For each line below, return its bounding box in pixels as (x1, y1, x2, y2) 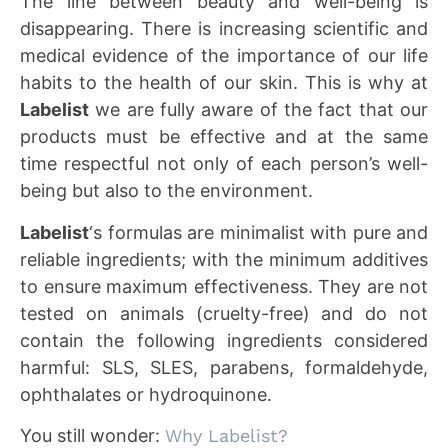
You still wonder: (20, 424, 165, 446)
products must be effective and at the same (20, 126, 428, 148)
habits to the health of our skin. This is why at (20, 72, 428, 94)
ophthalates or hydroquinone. (20, 383, 272, 405)
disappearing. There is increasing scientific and (20, 18, 428, 40)
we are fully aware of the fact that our (89, 99, 428, 121)
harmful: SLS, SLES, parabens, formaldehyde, (20, 356, 428, 378)
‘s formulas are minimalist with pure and (89, 221, 428, 243)
